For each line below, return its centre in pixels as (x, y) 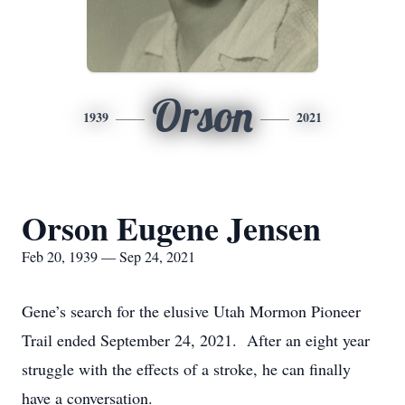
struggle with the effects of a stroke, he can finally (186, 369)
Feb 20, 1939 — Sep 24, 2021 (108, 256)
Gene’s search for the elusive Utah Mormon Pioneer (191, 311)
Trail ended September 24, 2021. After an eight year (196, 340)
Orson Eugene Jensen (171, 228)
